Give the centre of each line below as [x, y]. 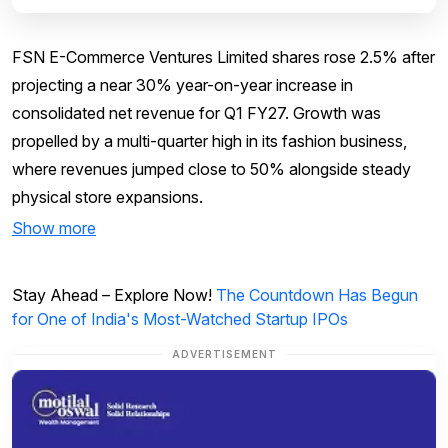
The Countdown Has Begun [317, 294]
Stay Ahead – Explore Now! [114, 294]
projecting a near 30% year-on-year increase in [182, 84]
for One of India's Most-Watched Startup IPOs [180, 318]
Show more [54, 228]
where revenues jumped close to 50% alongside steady [211, 168]
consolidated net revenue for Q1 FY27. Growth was [196, 112]
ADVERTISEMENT [224, 353]
